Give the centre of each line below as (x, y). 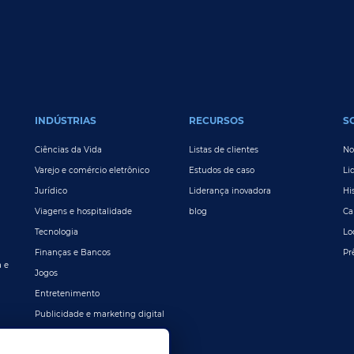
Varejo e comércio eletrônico (92, 171)
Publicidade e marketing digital (100, 314)
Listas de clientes (224, 150)
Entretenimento (67, 294)
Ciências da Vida (68, 150)
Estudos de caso (222, 171)
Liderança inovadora (230, 191)
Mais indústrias (66, 335)
